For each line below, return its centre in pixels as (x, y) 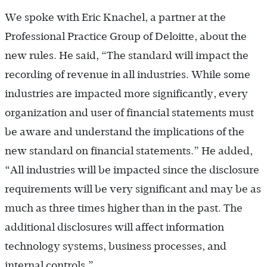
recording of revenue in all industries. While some (128, 74)
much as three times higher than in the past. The (124, 208)
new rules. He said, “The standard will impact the (127, 55)
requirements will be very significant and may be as (133, 189)
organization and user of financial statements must (129, 112)
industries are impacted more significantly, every (126, 93)
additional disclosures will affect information (114, 227)
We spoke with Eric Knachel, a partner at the (115, 17)
